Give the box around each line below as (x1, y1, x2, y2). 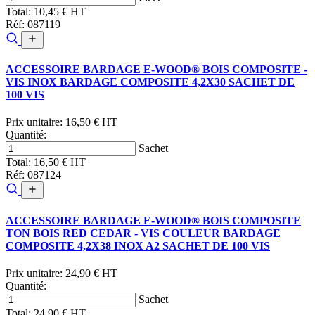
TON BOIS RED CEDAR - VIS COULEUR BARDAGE (6, 226, 281, 239)
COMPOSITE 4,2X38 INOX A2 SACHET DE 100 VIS (6, 239, 270, 252)
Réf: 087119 (6, 18, 60, 30)
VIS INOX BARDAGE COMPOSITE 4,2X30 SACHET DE (6, 76, 295, 89)
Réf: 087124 (6, 169, 61, 181)
